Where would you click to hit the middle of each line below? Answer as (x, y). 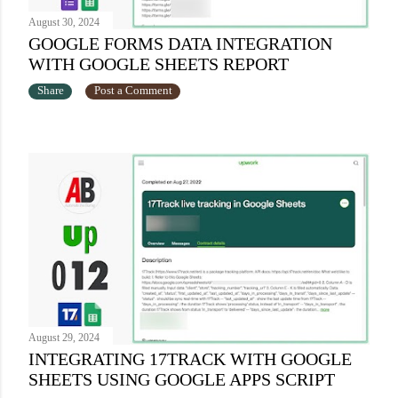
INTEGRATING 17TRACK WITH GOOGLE (190, 359)
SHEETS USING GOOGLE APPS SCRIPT (182, 380)
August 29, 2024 (64, 338)
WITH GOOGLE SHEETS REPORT (159, 64)
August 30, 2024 (64, 23)
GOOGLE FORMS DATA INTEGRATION (180, 44)
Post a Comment (133, 91)
